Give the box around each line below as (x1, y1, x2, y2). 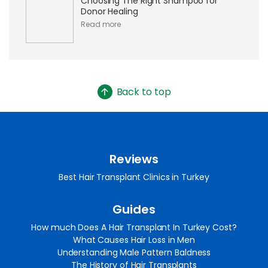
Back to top (116, 85, 171, 99)
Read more (81, 19, 121, 30)
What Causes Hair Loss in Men (72, 234, 196, 246)
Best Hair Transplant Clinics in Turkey (59, 171, 209, 184)
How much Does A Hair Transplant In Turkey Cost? (31, 221, 237, 234)
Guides (112, 201, 156, 218)
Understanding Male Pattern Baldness (57, 246, 211, 259)
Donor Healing (81, 5, 138, 18)
